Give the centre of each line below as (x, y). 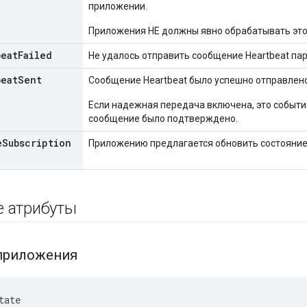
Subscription (37, 143)
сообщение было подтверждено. (163, 119)
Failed (35, 56)
